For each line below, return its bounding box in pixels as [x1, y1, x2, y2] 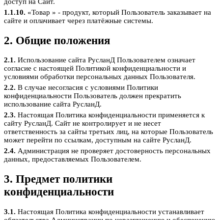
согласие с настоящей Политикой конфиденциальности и [4, 64, 186, 73]
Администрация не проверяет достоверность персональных [16, 147, 211, 155]
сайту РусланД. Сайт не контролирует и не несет [4, 119, 161, 128]
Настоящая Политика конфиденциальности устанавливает [16, 207, 204, 216]
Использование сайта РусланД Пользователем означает [16, 56, 195, 64]
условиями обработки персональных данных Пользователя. [4, 73, 195, 81]
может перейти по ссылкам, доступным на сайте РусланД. [4, 136, 192, 144]
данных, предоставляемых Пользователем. [4, 155, 141, 164]
